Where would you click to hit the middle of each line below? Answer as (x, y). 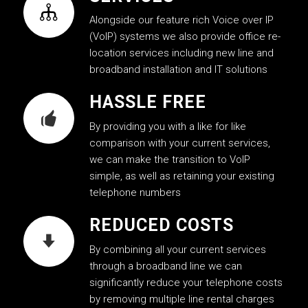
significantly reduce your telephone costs (186, 282)
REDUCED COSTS (161, 225)
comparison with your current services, (179, 143)
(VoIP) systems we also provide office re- (185, 37)
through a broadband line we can (165, 266)
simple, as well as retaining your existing (181, 176)
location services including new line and (181, 53)
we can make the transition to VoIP (169, 160)
